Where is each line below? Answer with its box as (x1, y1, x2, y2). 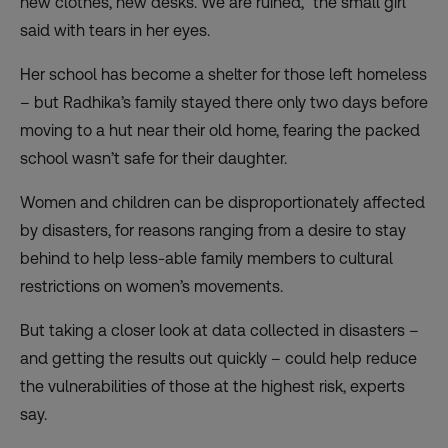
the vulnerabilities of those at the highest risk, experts (20, 377, 405, 397)
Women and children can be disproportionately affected (20, 193, 425, 213)
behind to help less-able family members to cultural (20, 249, 393, 269)
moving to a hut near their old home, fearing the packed (20, 121, 420, 141)
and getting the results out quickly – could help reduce (20, 349, 417, 369)
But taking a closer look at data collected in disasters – (20, 321, 419, 341)
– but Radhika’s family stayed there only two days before (20, 93, 428, 113)
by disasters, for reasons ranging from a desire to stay (20, 221, 406, 241)
